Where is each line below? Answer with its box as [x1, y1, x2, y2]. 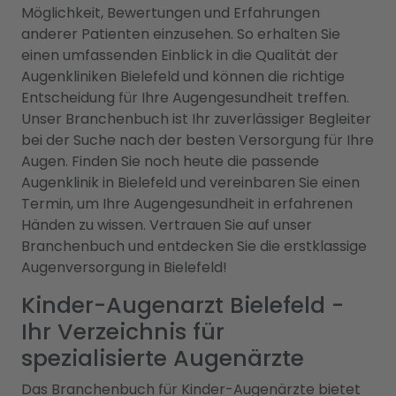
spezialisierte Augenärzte [21, 343, 304, 374]
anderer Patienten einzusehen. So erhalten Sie [21, 24, 340, 44]
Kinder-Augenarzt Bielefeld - [21, 290, 344, 321]
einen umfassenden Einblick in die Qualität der [21, 45, 339, 65]
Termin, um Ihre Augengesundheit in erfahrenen [21, 194, 353, 214]
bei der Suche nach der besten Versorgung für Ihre [21, 130, 374, 150]
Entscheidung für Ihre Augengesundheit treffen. [21, 88, 349, 108]
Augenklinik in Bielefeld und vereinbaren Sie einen [21, 172, 360, 193]
